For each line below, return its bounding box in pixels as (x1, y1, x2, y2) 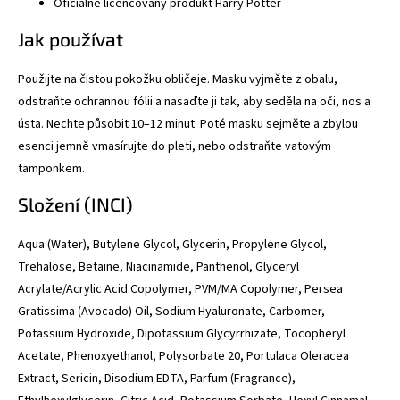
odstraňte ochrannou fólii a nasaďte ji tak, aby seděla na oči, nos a (18, 93, 371, 112)
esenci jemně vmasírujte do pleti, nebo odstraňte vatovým (18, 137, 331, 156)
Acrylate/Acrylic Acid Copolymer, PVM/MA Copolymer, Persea (18, 280, 343, 299)
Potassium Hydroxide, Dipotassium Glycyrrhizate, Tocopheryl (18, 325, 346, 344)
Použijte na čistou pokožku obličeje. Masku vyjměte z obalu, (18, 71, 337, 89)
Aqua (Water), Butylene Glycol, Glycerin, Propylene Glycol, (18, 236, 327, 254)
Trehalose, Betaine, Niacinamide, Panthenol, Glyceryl (18, 258, 299, 277)
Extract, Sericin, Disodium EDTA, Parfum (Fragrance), (18, 370, 296, 388)
